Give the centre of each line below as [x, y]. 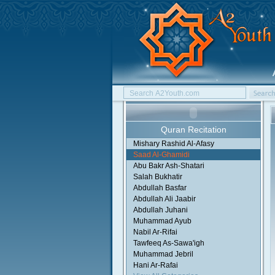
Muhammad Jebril [163, 254]
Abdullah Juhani [161, 210]
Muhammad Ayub [162, 221]
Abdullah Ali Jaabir [165, 199]
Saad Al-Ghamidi [161, 155]
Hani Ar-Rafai [156, 265]
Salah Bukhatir [158, 177]
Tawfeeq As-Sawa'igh [169, 243]
